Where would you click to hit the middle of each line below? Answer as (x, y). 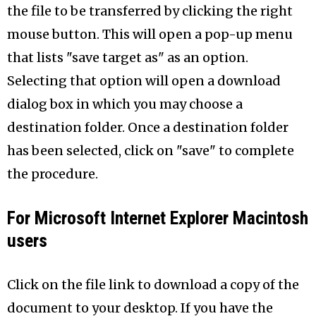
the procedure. (53, 174)
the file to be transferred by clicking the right (150, 11)
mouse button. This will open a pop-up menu (150, 34)
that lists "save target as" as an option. (128, 57)
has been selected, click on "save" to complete (151, 150)
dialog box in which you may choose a (125, 104)
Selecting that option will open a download (144, 80)
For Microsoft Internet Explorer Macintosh (158, 218)
